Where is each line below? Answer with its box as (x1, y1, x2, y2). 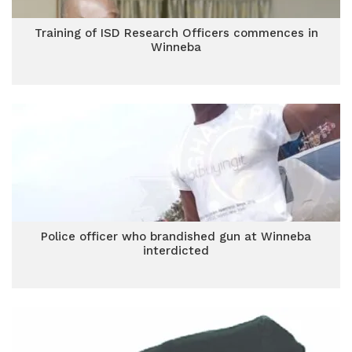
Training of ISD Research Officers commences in (34, 26, 318, 40)
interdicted (143, 244, 209, 258)
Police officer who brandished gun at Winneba (41, 229, 311, 244)
